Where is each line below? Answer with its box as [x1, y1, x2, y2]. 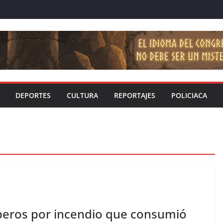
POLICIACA [171, 91, 207, 101]
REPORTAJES [114, 91, 155, 101]
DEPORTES [15, 91, 51, 101]
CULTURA [67, 91, 98, 101]
